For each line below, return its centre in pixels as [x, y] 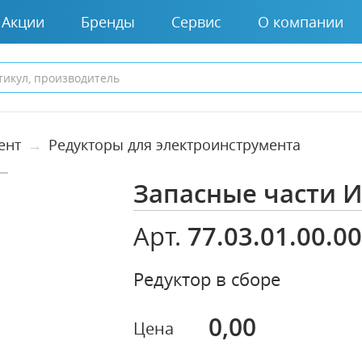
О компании [301, 21]
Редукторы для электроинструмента [175, 145]
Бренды [108, 21]
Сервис [196, 21]
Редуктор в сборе [207, 279]
